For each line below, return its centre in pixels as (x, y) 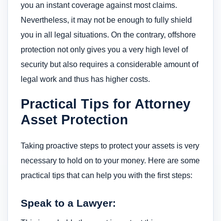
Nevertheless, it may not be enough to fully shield (106, 20)
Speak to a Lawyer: (68, 203)
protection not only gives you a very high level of (104, 50)
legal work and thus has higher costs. (85, 79)
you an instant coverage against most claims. (99, 5)
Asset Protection (74, 119)
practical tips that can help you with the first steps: (107, 175)
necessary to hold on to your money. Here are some (110, 160)
